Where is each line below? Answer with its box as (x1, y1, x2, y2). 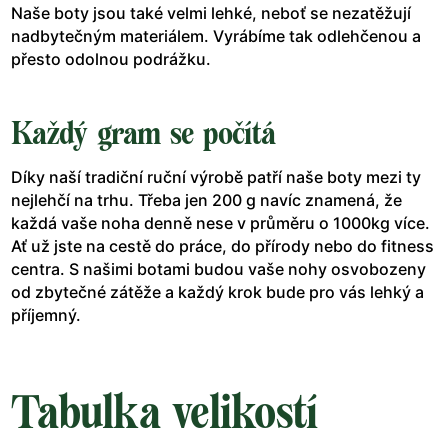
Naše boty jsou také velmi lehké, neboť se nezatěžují (11, 2, 411, 23)
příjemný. (11, 304, 85, 325)
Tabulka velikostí (11, 385, 318, 439)
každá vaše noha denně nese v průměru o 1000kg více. (11, 212, 430, 233)
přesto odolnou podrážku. (11, 48, 211, 69)
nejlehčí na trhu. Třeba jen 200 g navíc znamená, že (11, 189, 402, 210)
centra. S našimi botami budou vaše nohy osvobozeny (11, 258, 426, 279)
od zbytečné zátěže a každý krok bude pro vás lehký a (11, 281, 424, 302)
